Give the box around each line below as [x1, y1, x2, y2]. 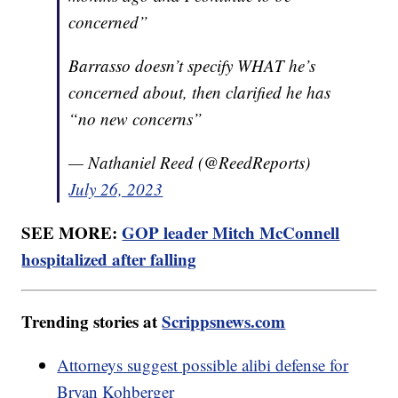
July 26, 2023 [68, 177, 163, 200]
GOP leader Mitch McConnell [122, 219, 340, 244]
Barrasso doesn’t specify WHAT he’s [68, 53, 316, 76]
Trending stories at [21, 308, 163, 333]
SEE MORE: [21, 219, 123, 244]
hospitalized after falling [21, 246, 197, 271]
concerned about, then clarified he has [68, 80, 331, 103]
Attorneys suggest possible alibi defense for [57, 353, 349, 376]
